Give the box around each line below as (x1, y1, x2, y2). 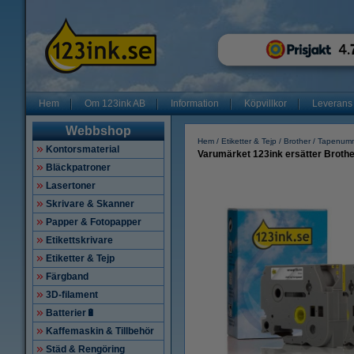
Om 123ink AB (85, 98, 145, 109)
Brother (284, 137, 311, 145)
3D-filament (46, 289, 98, 300)
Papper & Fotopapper (46, 217, 141, 228)
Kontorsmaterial (46, 144, 119, 155)
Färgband (46, 271, 88, 282)
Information (171, 98, 219, 109)
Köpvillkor (244, 98, 287, 109)
